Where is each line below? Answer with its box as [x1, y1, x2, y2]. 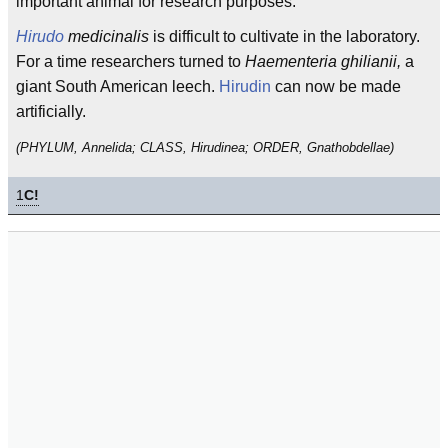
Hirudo [16, 28, 64, 45]
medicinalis [64, 28, 149, 45]
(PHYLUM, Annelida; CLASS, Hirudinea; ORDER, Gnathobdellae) [16, 140, 394, 155]
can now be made [271, 78, 401, 95]
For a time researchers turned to [16, 53, 245, 70]
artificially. [16, 103, 86, 120]
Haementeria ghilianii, [245, 53, 401, 70]
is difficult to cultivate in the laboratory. [149, 28, 420, 45]
